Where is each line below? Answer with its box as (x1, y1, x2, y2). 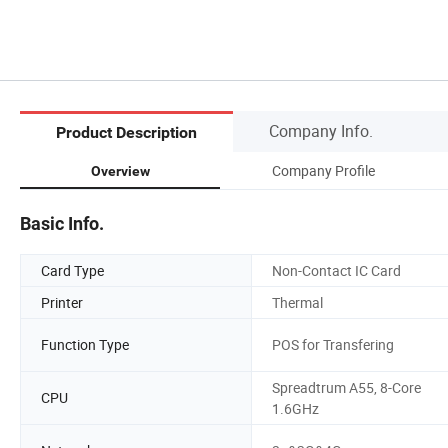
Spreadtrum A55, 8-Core (272, 377, 421, 397)
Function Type (41, 335, 129, 355)
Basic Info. (20, 212, 104, 234)
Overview (90, 162, 150, 179)
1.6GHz (272, 398, 319, 418)
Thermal (272, 292, 323, 312)
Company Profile (271, 160, 375, 180)
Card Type (41, 260, 104, 280)
